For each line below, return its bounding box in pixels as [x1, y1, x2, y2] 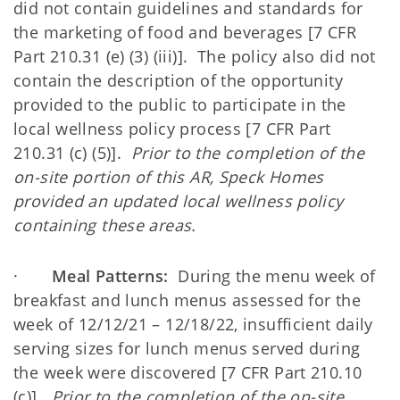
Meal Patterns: [52, 265, 169, 287]
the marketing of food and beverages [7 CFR [13, 21, 356, 43]
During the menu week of [168, 265, 376, 287]
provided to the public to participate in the [13, 94, 346, 115]
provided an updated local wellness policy [13, 190, 344, 212]
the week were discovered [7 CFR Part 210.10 [13, 362, 362, 383]
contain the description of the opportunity [13, 70, 343, 91]
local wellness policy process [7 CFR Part [13, 118, 331, 139]
